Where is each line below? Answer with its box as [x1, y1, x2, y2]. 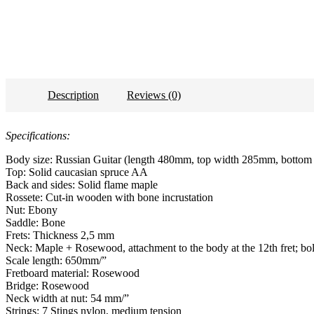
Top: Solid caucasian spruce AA [6, 165, 148, 178]
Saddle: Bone [6, 216, 65, 228]
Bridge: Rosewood [6, 279, 89, 292]
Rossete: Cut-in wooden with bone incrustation [6, 191, 213, 203]
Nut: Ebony [6, 203, 57, 216]
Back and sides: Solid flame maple [6, 178, 158, 191]
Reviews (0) [127, 88, 181, 101]
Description [48, 88, 99, 101]
